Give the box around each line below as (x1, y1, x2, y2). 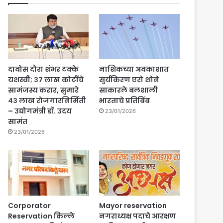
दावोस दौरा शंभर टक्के (8, 64, 79, 75)
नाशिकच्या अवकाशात (99, 64, 169, 75)
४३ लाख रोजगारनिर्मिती (8, 96, 86, 106)
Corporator (8, 200, 51, 211)
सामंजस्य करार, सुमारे (8, 85, 79, 96)
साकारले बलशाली (99, 85, 158, 96)
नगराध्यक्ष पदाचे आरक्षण (99, 211, 176, 221)
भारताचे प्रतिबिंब (99, 96, 150, 106)
